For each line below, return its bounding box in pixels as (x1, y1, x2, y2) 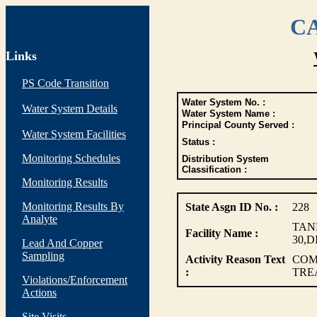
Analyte (22, 213, 57, 225)
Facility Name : (185, 227, 258, 239)
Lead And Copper (22, 237, 103, 249)
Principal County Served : (181, 120, 294, 130)
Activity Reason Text (185, 253, 285, 265)
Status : (181, 137, 215, 147)
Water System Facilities (22, 128, 126, 140)
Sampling (22, 250, 64, 262)
